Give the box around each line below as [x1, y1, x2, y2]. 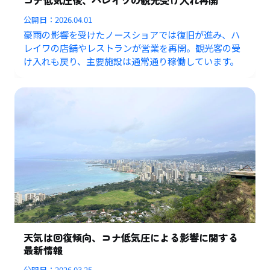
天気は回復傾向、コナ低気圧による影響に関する [24, 230, 238, 245]
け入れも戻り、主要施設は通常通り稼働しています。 [24, 54, 239, 67]
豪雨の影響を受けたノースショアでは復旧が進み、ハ [24, 27, 240, 41]
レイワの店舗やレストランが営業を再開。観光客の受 [24, 40, 241, 54]
